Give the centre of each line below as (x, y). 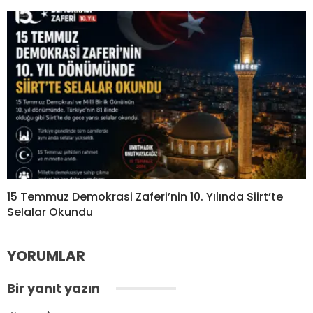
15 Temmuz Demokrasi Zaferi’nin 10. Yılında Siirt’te (145, 197)
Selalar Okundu (50, 212)
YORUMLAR (46, 256)
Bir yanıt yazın (55, 289)
